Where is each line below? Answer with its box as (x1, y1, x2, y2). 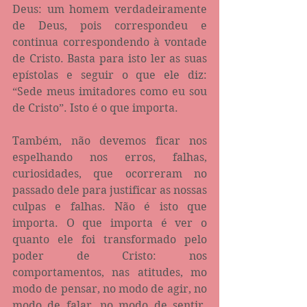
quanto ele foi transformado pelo (12, 232, 207, 246)
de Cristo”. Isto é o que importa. (12, 101, 178, 114)
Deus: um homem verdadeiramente (12, 2, 207, 16)
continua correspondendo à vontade (12, 35, 207, 49)
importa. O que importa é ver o (12, 216, 207, 230)
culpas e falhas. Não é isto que (12, 199, 207, 213)
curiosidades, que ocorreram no (12, 167, 207, 180)
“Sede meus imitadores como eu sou (12, 84, 207, 98)
